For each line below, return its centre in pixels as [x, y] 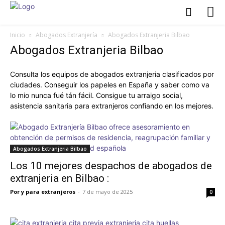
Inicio [18, 35]
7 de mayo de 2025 [107, 191]
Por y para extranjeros [43, 191]
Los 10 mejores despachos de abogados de [111, 165]
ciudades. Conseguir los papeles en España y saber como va [110, 84]
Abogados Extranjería [67, 35]
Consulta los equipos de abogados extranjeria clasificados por [112, 74]
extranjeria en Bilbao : [60, 178]
